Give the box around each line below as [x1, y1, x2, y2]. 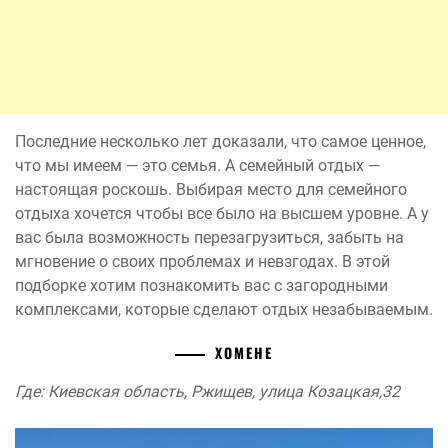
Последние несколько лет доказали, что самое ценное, [15, 132, 426, 152]
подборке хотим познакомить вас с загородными [15, 276, 388, 296]
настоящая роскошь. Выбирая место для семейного [15, 180, 407, 200]
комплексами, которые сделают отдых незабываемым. [15, 300, 433, 320]
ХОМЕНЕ [215, 342, 273, 364]
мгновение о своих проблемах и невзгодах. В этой [15, 252, 390, 272]
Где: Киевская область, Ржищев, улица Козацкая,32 [15, 382, 400, 402]
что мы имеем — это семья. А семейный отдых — [15, 156, 380, 176]
